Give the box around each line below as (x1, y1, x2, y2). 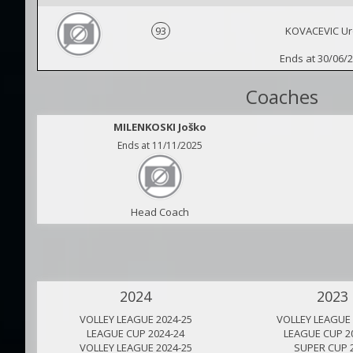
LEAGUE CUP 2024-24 (87, 326, 184, 340)
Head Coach (130, 205, 189, 219)
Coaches (246, 84, 318, 110)
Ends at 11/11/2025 (117, 139, 203, 152)
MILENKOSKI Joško (113, 120, 206, 134)
